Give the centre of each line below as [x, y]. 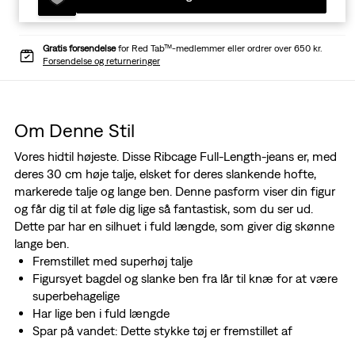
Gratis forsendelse [79, 49]
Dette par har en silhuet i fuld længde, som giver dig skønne [174, 226]
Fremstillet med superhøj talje [112, 261]
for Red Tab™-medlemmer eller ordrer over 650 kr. [219, 49]
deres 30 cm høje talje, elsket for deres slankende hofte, [165, 174]
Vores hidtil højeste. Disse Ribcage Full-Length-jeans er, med [175, 157]
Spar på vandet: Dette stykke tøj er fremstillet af [162, 331]
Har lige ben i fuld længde [101, 313]
